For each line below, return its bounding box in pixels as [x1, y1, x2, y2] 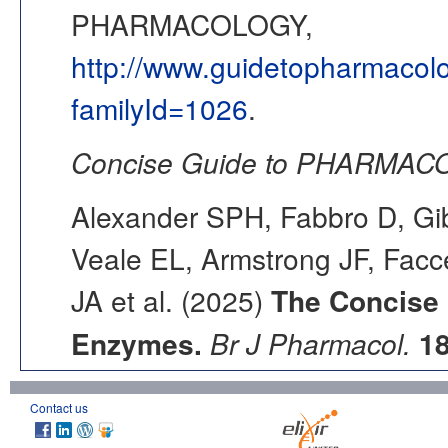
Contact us [30, 399, 88, 417]
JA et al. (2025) [71, 280, 271, 321]
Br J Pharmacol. [210, 323, 411, 364]
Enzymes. [71, 323, 202, 365]
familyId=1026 [71, 88, 248, 129]
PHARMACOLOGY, [71, 4, 313, 45]
